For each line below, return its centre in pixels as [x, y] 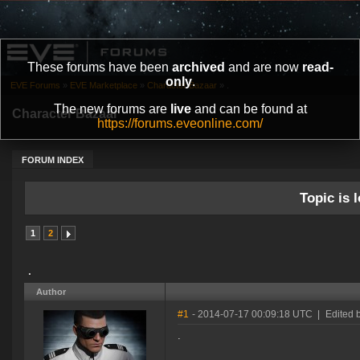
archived [198, 67]
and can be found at [249, 109]
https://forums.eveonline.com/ [180, 123]
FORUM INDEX [53, 160]
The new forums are [112, 109]
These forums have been [99, 67]
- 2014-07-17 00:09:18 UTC [252, 315]
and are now [263, 67]
